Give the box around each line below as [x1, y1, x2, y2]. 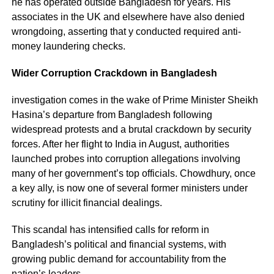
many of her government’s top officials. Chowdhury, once [11, 168, 256, 179]
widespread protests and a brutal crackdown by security [11, 124, 251, 135]
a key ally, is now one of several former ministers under [11, 182, 248, 193]
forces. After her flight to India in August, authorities [11, 138, 229, 149]
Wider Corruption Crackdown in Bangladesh [11, 67, 217, 78]
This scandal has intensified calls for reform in [11, 224, 209, 235]
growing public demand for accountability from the [11, 253, 226, 264]
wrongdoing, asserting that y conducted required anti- [11, 26, 241, 37]
